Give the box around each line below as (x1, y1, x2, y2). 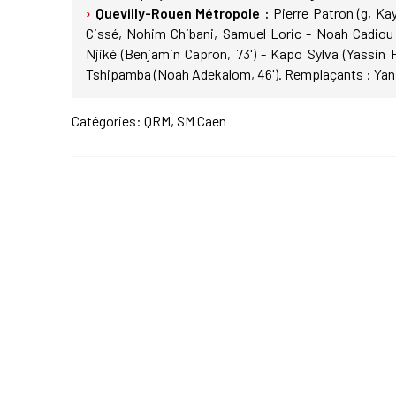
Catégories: (71, 112, 144, 130)
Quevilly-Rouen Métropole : (95, 4, 270, 22)
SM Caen (176, 112, 226, 130)
